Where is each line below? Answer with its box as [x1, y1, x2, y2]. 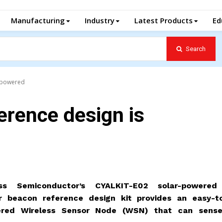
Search [185, 45, 206, 53]
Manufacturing [11, 15, 65, 25]
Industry [85, 15, 114, 25]
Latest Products [134, 15, 193, 25]
